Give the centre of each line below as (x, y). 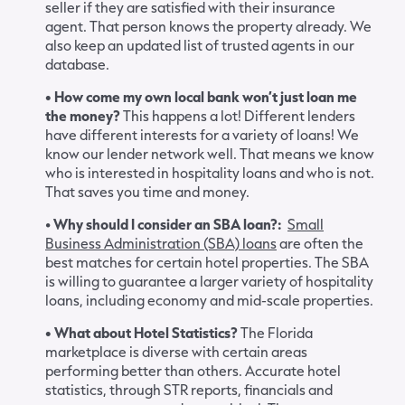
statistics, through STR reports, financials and (189, 389)
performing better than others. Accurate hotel (193, 370)
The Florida (277, 332)
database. (77, 63)
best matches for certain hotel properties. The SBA (207, 261)
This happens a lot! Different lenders (239, 115)
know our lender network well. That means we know (210, 153)
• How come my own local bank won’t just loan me (201, 96)
